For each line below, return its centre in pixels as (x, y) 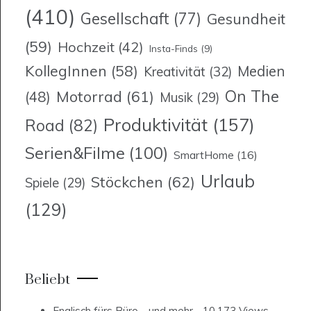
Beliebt (48, 280)
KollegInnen (66, 71)
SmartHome (204, 155)
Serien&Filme (75, 153)
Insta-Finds (174, 49)
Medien (261, 72)
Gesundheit (246, 19)
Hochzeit (86, 47)
